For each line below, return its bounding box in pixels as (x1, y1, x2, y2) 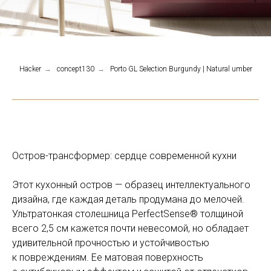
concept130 (56, 65, 94, 73)
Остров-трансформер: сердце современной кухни (12, 150, 237, 162)
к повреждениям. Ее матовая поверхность (12, 252, 203, 263)
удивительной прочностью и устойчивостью (12, 237, 209, 249)
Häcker (19, 65, 41, 73)
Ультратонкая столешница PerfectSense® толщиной (12, 208, 243, 220)
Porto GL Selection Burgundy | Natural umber (109, 65, 252, 73)
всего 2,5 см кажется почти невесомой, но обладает (12, 223, 249, 234)
